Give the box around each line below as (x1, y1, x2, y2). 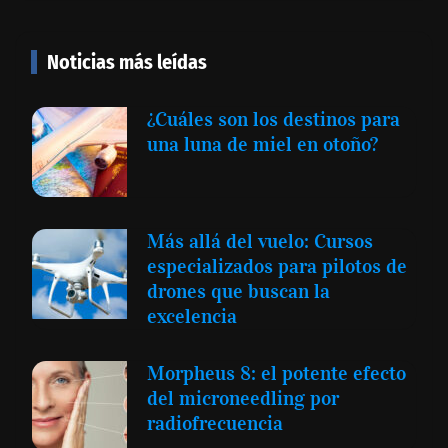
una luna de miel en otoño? (147, 131, 378, 156)
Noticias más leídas (47, 49, 207, 74)
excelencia (147, 303, 237, 328)
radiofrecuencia (147, 410, 283, 435)
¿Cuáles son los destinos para (147, 106, 400, 131)
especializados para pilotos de (147, 253, 407, 278)
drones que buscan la (147, 278, 330, 303)
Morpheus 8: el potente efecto (147, 360, 406, 385)
